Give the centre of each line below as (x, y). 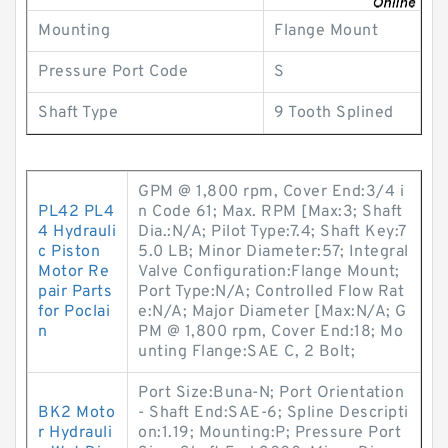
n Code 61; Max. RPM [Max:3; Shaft (270, 212)
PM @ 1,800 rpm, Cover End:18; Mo (270, 332)
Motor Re (73, 272)
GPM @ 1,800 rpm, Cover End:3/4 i (271, 192)
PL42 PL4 (76, 212)
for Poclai (74, 312)
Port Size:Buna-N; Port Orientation (271, 393)
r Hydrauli (75, 433)
